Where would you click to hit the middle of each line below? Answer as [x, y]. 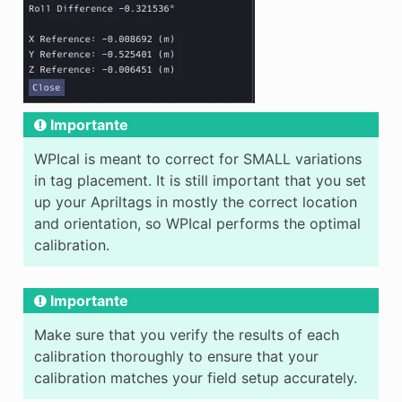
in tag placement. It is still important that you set [200, 181]
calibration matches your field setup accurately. [195, 378]
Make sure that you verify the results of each [186, 335]
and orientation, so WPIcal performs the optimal [197, 224]
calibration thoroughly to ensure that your [176, 357]
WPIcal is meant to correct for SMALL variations [197, 159]
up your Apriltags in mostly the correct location [195, 202]
